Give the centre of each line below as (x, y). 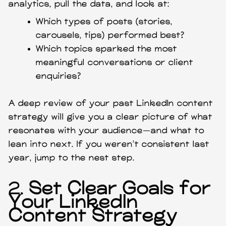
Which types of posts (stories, (104, 22)
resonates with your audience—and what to (107, 131)
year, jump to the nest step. (72, 158)
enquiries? (59, 76)
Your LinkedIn (74, 203)
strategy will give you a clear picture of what (111, 117)
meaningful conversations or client (115, 63)
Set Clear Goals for (120, 189)
